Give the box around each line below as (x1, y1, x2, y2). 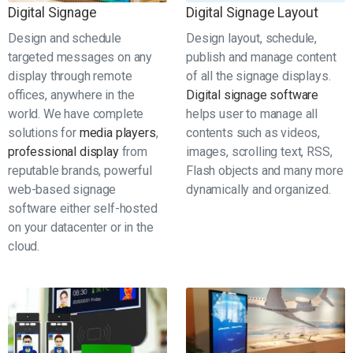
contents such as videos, (186, 124, 321, 140)
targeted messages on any (8, 49, 153, 65)
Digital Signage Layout (186, 4, 318, 20)
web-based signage (8, 181, 117, 197)
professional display (8, 143, 119, 159)
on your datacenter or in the (8, 219, 154, 235)
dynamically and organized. (186, 181, 331, 197)
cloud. (8, 238, 40, 254)
